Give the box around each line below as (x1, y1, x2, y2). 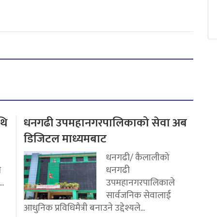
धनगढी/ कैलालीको (106, 150, 170, 166)
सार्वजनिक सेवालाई (106, 187, 171, 203)
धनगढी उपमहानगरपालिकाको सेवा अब (24, 113, 187, 133)
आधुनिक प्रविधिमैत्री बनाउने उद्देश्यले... (24, 200, 145, 216)
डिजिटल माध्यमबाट (24, 129, 107, 149)
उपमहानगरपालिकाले (106, 175, 175, 191)
